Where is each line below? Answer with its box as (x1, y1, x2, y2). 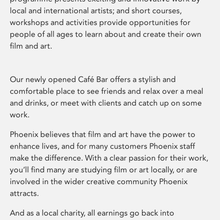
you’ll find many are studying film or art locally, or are (10, 165, 197, 175)
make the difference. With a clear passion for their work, (10, 153, 208, 163)
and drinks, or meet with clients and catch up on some (10, 98, 202, 108)
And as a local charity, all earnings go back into (10, 208, 174, 218)
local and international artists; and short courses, (10, 6, 182, 16)
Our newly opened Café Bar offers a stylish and (10, 75, 176, 84)
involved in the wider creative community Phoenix (10, 177, 188, 187)
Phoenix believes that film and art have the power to (10, 130, 195, 139)
